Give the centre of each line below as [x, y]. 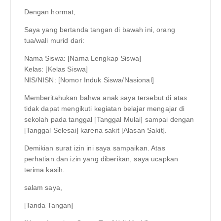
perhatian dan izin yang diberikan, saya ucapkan [101, 159]
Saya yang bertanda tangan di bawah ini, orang [99, 29]
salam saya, [43, 188]
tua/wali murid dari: [54, 40]
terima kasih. [44, 170]
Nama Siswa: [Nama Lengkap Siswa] [83, 58]
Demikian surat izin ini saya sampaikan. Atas [94, 148]
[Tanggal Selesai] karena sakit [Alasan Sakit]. [95, 130]
